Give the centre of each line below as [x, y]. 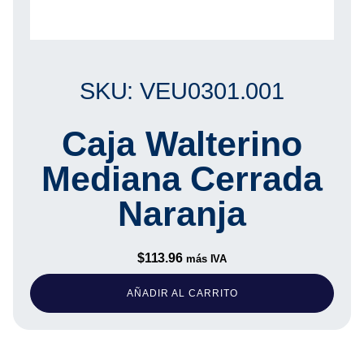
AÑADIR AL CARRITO [182, 294]
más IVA [206, 259]
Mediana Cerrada [182, 179]
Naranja [182, 214]
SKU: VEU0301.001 [182, 91]
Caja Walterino [182, 144]
